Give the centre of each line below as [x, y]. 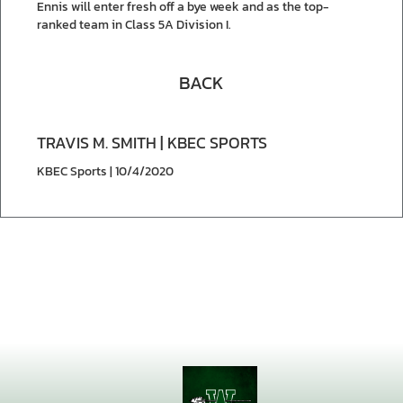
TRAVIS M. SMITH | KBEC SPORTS [152, 142]
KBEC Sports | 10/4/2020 [105, 171]
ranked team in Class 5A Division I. [134, 24]
